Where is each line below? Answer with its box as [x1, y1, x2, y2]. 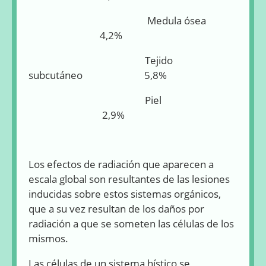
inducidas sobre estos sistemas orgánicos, [28, 187, 221, 201]
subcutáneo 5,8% [28, 68, 167, 82]
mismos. [28, 232, 68, 246]
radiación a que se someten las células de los [28, 217, 234, 231]
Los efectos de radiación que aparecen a [28, 157, 214, 172]
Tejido [28, 53, 173, 67]
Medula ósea [28, 13, 213, 27]
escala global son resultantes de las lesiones [28, 172, 230, 186]
